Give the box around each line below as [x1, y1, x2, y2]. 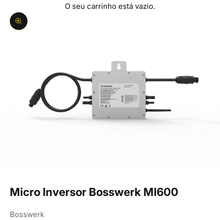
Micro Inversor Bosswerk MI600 [10, 185, 178, 198]
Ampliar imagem [18, 22, 75, 31]
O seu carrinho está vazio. [65, 1, 155, 11]
